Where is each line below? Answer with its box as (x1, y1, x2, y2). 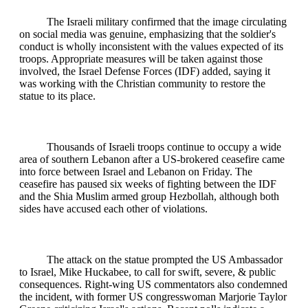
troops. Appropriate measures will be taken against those (19, 52, 263, 65)
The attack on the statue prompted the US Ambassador (47, 253, 283, 265)
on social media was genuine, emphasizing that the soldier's (19, 27, 276, 40)
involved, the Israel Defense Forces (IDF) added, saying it (19, 65, 270, 77)
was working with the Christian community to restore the (19, 77, 265, 89)
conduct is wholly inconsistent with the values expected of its (19, 40, 283, 52)
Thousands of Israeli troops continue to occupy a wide (47, 140, 281, 153)
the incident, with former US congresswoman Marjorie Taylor (19, 290, 287, 302)
